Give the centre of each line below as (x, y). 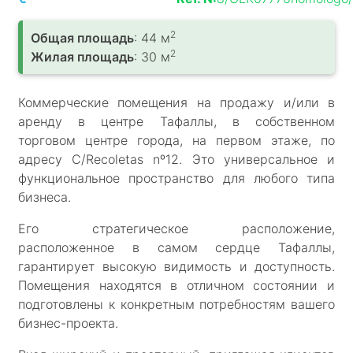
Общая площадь (82, 37)
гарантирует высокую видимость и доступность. (176, 266)
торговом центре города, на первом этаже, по (176, 140)
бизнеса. (45, 197)
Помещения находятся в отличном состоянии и (176, 285)
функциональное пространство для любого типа (176, 178)
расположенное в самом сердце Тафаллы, (176, 247)
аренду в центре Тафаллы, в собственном (176, 121)
